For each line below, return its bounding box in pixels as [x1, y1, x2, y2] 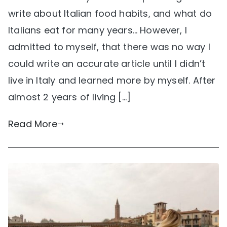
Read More [8, 118, 58, 131]
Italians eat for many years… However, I [8, 24, 187, 37]
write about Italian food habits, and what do [8, 7, 212, 20]
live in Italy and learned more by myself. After [8, 74, 216, 87]
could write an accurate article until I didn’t [8, 57, 206, 70]
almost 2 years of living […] [8, 91, 131, 104]
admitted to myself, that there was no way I [8, 41, 210, 54]
